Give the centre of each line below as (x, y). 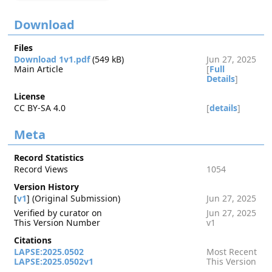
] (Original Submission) (74, 198)
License (30, 96)
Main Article (39, 69)
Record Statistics (49, 158)
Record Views (41, 169)
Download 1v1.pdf (52, 59)
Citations (33, 240)
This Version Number (57, 223)
